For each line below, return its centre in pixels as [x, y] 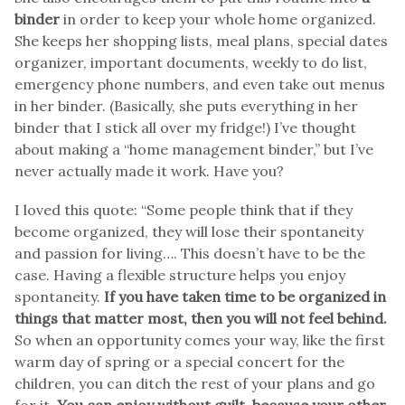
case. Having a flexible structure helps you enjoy [180, 274]
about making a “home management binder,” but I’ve [194, 149]
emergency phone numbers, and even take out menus [200, 84]
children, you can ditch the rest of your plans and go [195, 383]
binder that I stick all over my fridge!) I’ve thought [185, 127]
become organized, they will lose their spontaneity [189, 231]
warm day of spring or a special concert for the [179, 361]
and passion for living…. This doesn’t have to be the [190, 253]
